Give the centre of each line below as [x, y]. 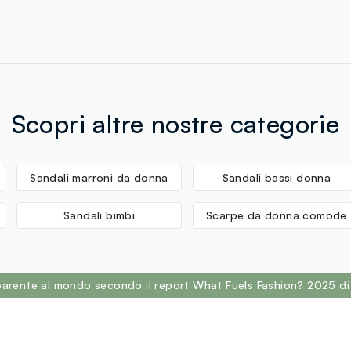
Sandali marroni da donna [99, 178]
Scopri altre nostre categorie [175, 124]
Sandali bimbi [99, 215]
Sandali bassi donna [277, 178]
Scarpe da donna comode [276, 215]
